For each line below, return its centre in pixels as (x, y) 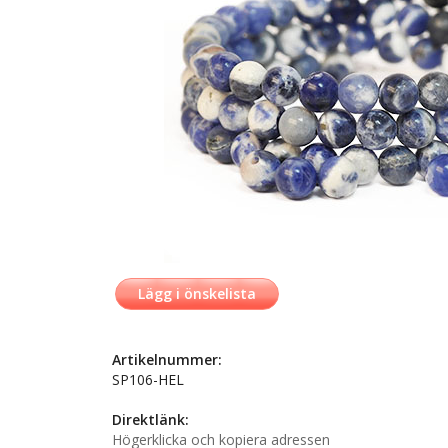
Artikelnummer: (167, 359)
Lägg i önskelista (197, 293)
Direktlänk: (150, 419)
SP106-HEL (148, 379)
